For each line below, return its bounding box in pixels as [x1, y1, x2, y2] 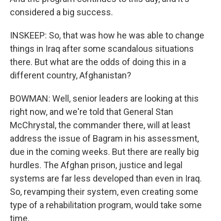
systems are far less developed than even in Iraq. [10, 173, 202, 184]
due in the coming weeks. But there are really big [10, 147, 199, 157]
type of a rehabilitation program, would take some [10, 200, 202, 210]
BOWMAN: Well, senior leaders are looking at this [10, 93, 199, 104]
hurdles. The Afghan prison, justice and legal [10, 160, 183, 170]
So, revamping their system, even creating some [10, 186, 198, 197]
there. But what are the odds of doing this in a [10, 57, 186, 67]
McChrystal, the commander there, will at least [10, 120, 190, 130]
